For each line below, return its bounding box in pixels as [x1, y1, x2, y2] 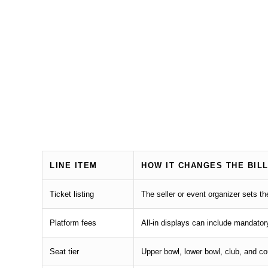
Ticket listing [50, 190, 95, 199]
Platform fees [50, 218, 97, 228]
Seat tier [50, 247, 80, 257]
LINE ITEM [50, 161, 98, 170]
